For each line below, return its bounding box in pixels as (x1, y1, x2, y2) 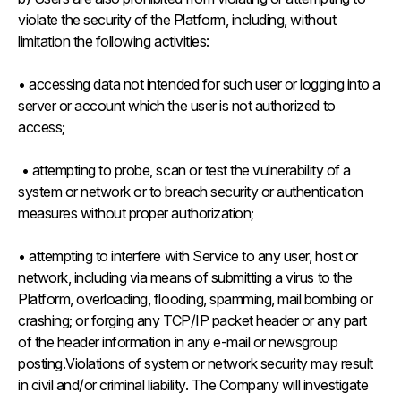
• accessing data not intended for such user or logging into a (18, 75, 380, 93)
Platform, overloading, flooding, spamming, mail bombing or (18, 290, 373, 308)
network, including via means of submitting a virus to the (18, 269, 353, 286)
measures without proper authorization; (18, 204, 258, 222)
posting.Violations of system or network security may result (18, 354, 373, 372)
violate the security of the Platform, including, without (18, 11, 337, 29)
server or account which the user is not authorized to (18, 97, 336, 115)
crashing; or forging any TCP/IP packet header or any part (18, 311, 367, 329)
